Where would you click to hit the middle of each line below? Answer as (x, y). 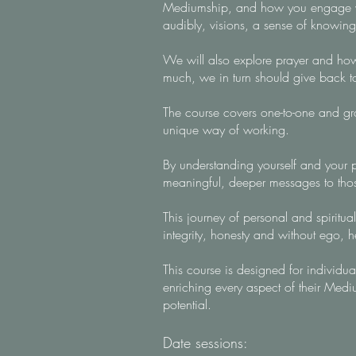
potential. (187, 304)
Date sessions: (205, 342)
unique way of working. (226, 130)
